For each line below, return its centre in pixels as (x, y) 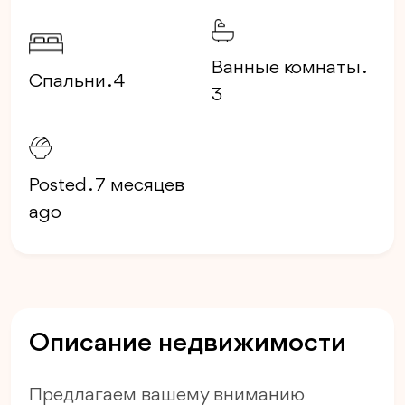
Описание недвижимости (188, 344)
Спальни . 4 (77, 82)
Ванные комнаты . (288, 69)
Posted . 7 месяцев (107, 186)
